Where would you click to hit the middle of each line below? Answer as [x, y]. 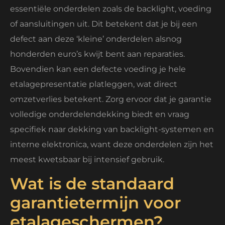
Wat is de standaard [92, 184]
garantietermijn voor [95, 203]
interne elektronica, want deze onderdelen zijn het [112, 144]
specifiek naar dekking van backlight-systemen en [112, 129]
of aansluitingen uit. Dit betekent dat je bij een [104, 24]
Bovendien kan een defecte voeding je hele [98, 69]
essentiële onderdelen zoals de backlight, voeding [111, 9]
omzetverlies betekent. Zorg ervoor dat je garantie [111, 99]
